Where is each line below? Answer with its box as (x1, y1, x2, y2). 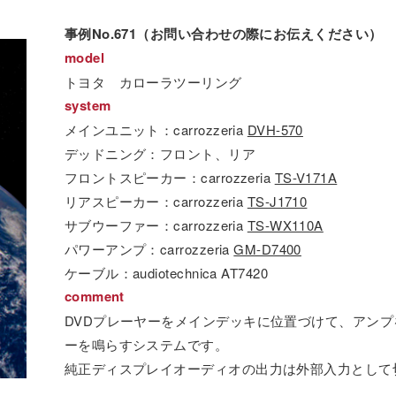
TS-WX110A (247, 215, 324, 234)
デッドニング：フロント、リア (64, 143, 256, 163)
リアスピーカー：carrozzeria (64, 191, 247, 210)
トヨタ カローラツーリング (64, 72, 242, 91)
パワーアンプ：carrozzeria (64, 239, 234, 258)
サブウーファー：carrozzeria (64, 215, 247, 234)
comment (64, 286, 125, 306)
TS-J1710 (247, 191, 308, 210)
